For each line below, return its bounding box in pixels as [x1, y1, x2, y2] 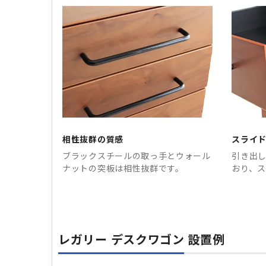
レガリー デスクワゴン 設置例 [58, 230, 225, 248]
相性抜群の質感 [62, 132, 123, 145]
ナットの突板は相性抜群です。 [62, 161, 184, 174]
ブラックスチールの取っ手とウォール [62, 149, 211, 161]
